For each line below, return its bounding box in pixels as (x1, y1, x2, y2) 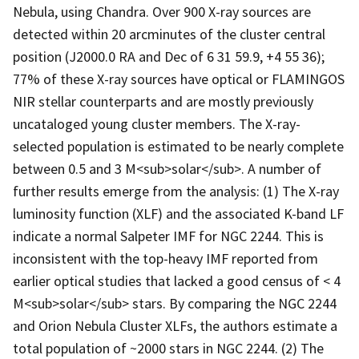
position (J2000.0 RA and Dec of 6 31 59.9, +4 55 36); (13, 46, 325, 66)
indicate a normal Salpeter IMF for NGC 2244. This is (13, 226, 324, 245)
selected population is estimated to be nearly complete (13, 136, 344, 155)
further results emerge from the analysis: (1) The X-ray (13, 181, 339, 200)
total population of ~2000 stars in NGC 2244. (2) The (13, 338, 324, 357)
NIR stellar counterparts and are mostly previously (13, 91, 313, 111)
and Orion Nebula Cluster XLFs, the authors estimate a (13, 316, 337, 335)
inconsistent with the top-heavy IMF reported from (13, 248, 318, 268)
